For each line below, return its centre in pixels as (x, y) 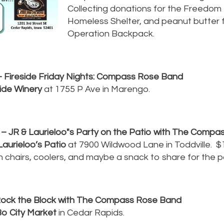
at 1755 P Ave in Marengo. (96, 89)
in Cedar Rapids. (91, 213)
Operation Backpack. (111, 34)
